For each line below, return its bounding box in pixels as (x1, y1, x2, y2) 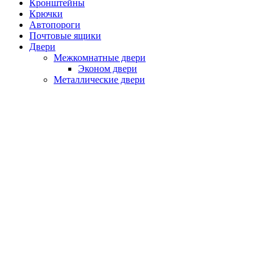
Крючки (29, 8, 63, 19)
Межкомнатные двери (54, 52, 146, 63)
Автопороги (29, 19, 80, 30)
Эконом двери (78, 63, 137, 74)
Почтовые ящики (29, 30, 101, 41)
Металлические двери (54, 74, 145, 85)
